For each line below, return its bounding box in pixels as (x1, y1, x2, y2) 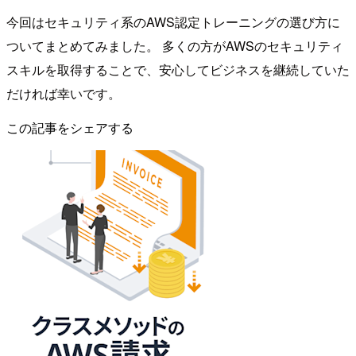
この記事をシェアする (6, 118, 133, 137)
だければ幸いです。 (6, 83, 121, 103)
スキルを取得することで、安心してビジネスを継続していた (6, 60, 350, 79)
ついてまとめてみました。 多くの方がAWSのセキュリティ (6, 36, 343, 55)
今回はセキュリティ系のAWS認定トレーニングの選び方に (6, 12, 340, 31)
